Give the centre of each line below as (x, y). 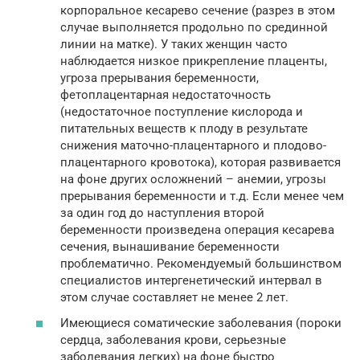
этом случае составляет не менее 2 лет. (174, 298)
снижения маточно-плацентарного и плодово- (193, 146)
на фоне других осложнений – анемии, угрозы (193, 180)
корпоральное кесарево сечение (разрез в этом (198, 11)
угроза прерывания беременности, (160, 78)
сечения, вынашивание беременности (170, 247)
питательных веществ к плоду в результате (184, 129)
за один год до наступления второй (162, 213)
